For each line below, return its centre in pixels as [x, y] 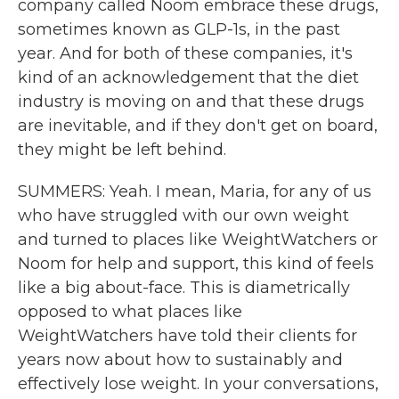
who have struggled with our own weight [183, 216]
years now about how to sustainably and [180, 360]
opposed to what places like [130, 312]
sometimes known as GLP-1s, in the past [179, 29]
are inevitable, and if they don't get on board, [198, 126]
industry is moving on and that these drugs [191, 102]
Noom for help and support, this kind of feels [196, 264]
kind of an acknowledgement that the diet [188, 77]
